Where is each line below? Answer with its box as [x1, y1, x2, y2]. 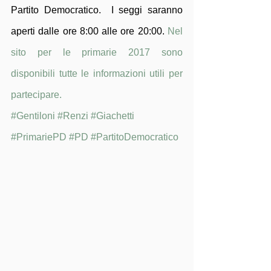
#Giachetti [91, 111, 134, 121]
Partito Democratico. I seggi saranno [11, 5, 183, 15]
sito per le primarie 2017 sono [11, 47, 183, 57]
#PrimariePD [11, 132, 67, 142]
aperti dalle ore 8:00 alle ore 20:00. [11, 26, 168, 36]
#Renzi [57, 111, 88, 121]
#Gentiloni [11, 111, 55, 121]
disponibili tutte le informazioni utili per [11, 68, 183, 79]
